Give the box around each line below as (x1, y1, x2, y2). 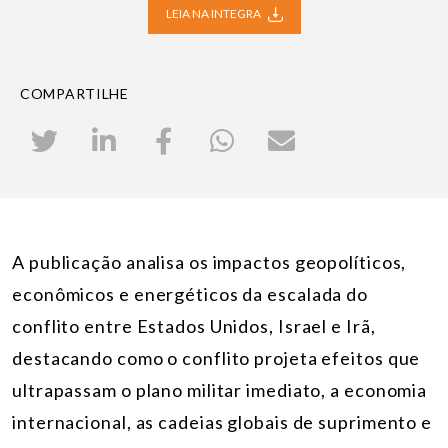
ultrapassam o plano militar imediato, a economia (12, 379, 428, 402)
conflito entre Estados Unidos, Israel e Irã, (12, 315, 376, 338)
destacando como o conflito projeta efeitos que (12, 347, 421, 370)
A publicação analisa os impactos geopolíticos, (12, 251, 407, 274)
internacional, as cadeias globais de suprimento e (12, 411, 433, 434)
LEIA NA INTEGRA (165, 5, 263, 21)
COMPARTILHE (20, 84, 129, 102)
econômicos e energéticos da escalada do (12, 283, 369, 306)
